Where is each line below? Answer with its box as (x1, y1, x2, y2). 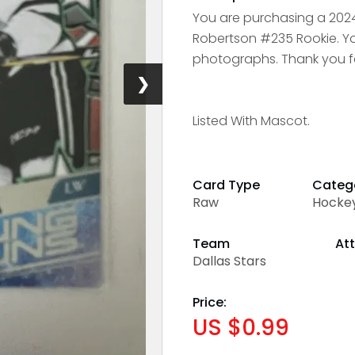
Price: (193, 292, 227, 311)
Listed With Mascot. (193, 111, 311, 130)
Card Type (193, 175, 261, 194)
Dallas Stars (193, 251, 267, 270)
